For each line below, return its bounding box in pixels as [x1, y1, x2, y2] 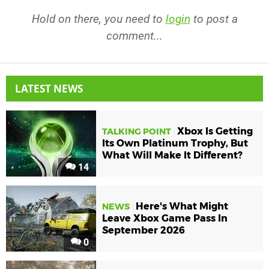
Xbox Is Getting [177, 125, 253, 138]
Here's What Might [136, 201, 228, 213]
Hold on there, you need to [31, 11, 166, 26]
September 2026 [102, 225, 185, 237]
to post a [190, 11, 238, 26]
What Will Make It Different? [102, 150, 243, 162]
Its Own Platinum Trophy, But [102, 138, 248, 150]
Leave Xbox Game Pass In [102, 213, 228, 225]
